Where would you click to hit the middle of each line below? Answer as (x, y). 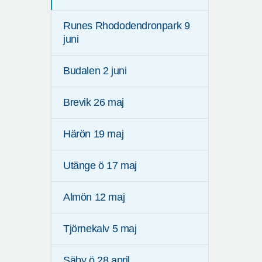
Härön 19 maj (94, 134)
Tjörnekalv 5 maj (100, 229)
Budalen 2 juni (95, 71)
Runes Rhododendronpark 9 (127, 26)
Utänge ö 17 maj (100, 166)
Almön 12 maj (94, 197)
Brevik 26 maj (94, 103)
